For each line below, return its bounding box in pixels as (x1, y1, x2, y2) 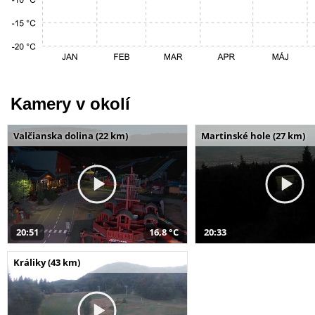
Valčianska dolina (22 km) (13, 129, 128, 142)
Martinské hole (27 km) (200, 129, 305, 142)
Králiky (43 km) (13, 255, 80, 269)
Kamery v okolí (11, 94, 130, 113)
